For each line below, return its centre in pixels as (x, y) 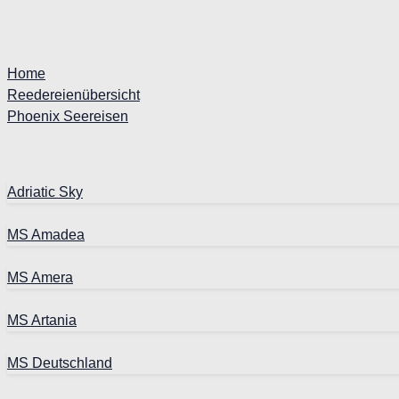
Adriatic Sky (45, 191)
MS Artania (42, 320)
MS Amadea (46, 234)
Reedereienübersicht (73, 94)
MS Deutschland (60, 362)
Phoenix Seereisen (68, 116)
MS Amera (40, 277)
